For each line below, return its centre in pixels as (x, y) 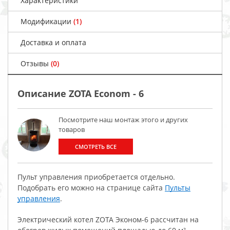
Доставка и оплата (53, 43)
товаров (72, 130)
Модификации (47, 22)
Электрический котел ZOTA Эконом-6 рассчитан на (108, 220)
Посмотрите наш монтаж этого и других (123, 120)
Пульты (178, 188)
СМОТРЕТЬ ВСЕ (96, 147)
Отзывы (36, 64)
